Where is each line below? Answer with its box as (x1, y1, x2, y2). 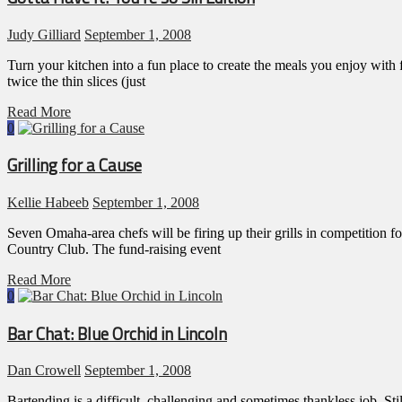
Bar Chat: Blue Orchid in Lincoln (7, 320, 227, 346)
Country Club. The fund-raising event (7, 241, 221, 257)
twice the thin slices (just (7, 73, 145, 89)
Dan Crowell (7, 363, 81, 379)
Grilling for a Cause (7, 153, 142, 179)
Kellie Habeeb (7, 195, 89, 210)
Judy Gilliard (7, 26, 81, 42)
